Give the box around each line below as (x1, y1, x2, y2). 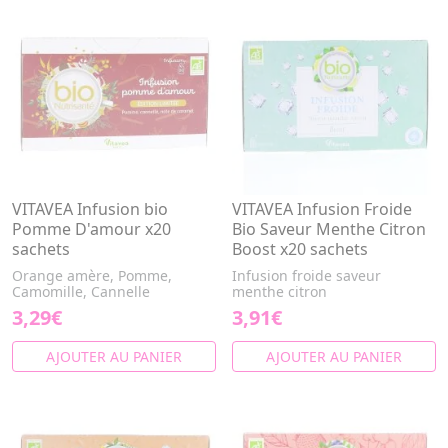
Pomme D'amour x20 (12, 218, 171, 240)
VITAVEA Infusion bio (12, 198, 168, 220)
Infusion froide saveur (232, 266, 381, 285)
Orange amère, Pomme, (12, 266, 172, 285)
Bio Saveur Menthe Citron (232, 218, 426, 240)
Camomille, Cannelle (12, 282, 150, 301)
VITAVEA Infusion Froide (232, 198, 412, 220)
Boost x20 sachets (232, 238, 368, 260)
